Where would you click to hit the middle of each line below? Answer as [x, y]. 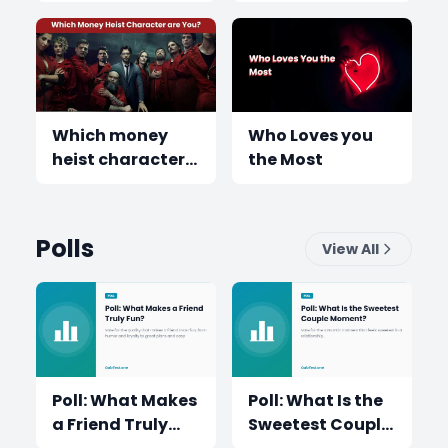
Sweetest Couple [319, 424]
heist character [118, 159]
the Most [285, 159]
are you [84, 183]
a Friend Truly [110, 424]
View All [350, 249]
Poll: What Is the [315, 400]
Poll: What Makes [124, 400]
